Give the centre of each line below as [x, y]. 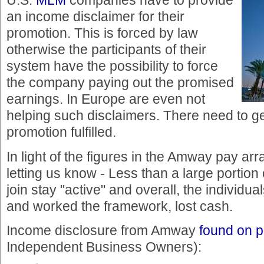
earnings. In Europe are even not [106, 99]
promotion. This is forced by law [102, 33]
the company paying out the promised [120, 83]
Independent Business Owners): [104, 247]
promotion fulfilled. [61, 132]
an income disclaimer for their [95, 17]
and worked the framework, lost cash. [120, 206]
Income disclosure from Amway [103, 230]
